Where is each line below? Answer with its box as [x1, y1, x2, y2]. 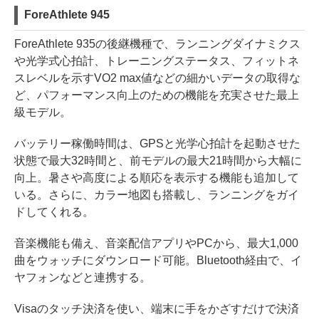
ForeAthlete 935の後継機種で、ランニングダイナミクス [14, 38, 300, 51]
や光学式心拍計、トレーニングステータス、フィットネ [14, 55, 299, 68]
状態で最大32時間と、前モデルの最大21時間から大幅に [14, 155, 302, 167]
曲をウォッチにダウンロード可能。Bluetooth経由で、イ [14, 254, 302, 267]
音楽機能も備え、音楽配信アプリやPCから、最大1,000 [14, 237, 298, 250]
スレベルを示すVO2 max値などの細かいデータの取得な [14, 72, 300, 85]
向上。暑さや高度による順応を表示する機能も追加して [14, 172, 299, 184]
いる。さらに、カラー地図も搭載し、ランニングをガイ [14, 189, 299, 202]
